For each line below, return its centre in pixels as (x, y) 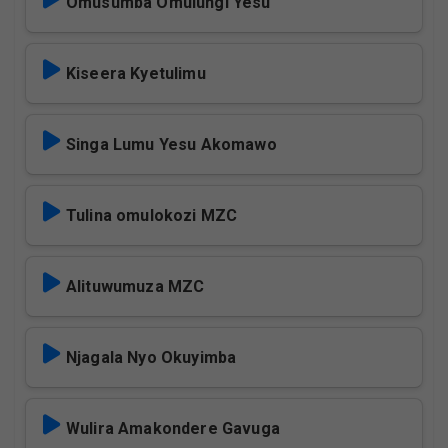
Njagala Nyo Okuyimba (151, 357)
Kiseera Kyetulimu (136, 73)
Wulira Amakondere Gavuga (173, 428)
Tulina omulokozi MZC (152, 215)
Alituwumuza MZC (135, 286)
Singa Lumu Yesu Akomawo (171, 144)
